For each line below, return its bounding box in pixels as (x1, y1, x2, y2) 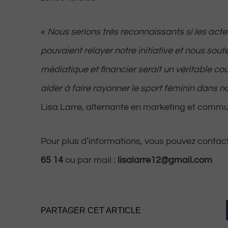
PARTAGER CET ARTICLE (41, 206, 141, 215)
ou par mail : (63, 155, 118, 165)
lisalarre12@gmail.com (118, 155, 212, 165)
